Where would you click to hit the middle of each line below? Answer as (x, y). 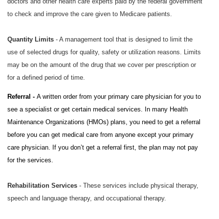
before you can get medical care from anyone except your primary (100, 135)
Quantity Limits (31, 39)
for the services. (30, 160)
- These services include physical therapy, (138, 186)
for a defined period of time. (46, 77)
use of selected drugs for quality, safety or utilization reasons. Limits (104, 52)
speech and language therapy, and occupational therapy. (87, 198)
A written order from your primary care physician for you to (119, 97)
